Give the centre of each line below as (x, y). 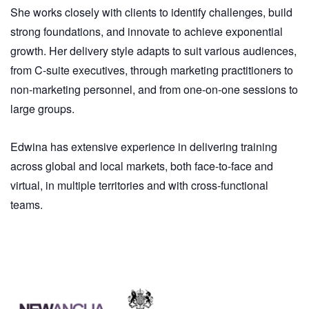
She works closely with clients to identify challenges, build (151, 12)
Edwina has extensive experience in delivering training (144, 146)
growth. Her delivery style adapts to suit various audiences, (153, 50)
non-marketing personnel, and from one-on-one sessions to (154, 89)
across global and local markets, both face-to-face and (142, 166)
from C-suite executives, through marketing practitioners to (152, 70)
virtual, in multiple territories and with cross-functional (139, 185)
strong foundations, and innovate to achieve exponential (147, 31)
